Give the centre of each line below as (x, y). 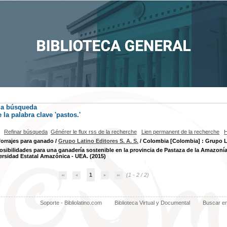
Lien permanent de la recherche (180, 132)
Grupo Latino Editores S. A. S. (98, 141)
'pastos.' (68, 115)
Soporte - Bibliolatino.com (71, 203)
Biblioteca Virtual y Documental (152, 203)
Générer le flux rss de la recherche (94, 132)
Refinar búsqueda (26, 132)
